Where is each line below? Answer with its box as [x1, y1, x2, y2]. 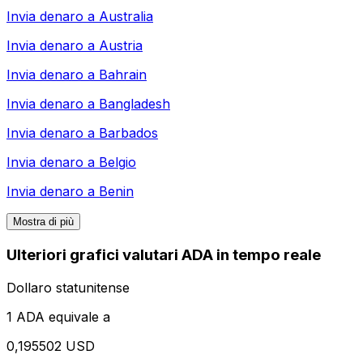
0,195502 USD [6, 337, 95, 354]
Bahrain [99, 66, 147, 83]
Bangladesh [99, 96, 170, 113]
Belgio [99, 154, 136, 171]
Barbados [99, 125, 158, 142]
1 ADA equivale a [6, 308, 110, 325]
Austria [99, 37, 143, 54]
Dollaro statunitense [6, 279, 130, 296]
